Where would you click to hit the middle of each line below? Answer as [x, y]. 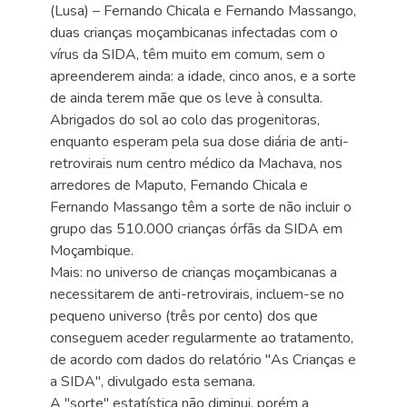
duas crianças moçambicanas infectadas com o [194, 33]
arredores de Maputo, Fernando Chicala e [179, 185]
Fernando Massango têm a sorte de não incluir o [201, 207]
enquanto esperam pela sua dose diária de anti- [199, 142]
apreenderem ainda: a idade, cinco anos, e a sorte [203, 76]
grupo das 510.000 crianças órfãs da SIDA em [196, 229]
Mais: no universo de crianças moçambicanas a [194, 273]
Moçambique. [92, 251]
